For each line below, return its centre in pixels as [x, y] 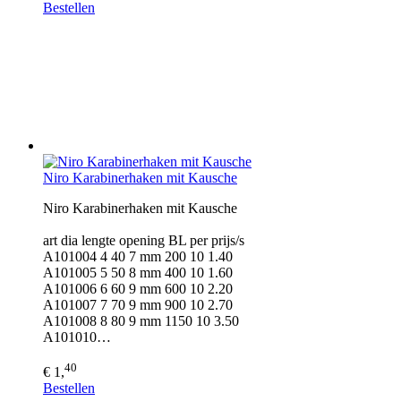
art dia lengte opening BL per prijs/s [144, 241]
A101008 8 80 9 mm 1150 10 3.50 [141, 321]
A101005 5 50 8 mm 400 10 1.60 [138, 273]
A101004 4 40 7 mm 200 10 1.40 [138, 257]
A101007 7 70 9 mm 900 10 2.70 [138, 305]
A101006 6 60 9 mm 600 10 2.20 [138, 289]
